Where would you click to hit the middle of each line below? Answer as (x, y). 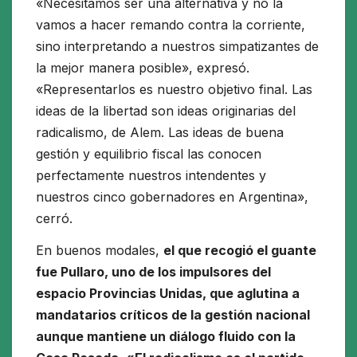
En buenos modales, (100, 251)
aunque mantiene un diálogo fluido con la (166, 337)
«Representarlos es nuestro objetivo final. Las (174, 90)
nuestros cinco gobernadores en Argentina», (172, 197)
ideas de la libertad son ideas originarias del (166, 111)
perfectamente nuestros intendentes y (151, 176)
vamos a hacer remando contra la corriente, (171, 25)
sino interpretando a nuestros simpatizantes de (177, 47)
